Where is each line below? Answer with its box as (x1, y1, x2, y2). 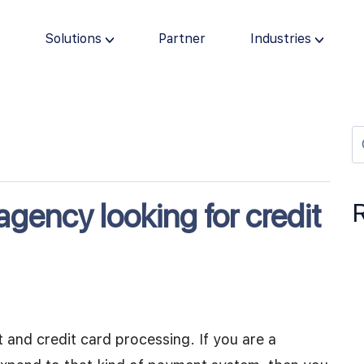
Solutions (45, 31, 102, 46)
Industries (250, 31, 311, 46)
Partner (158, 31, 206, 46)
